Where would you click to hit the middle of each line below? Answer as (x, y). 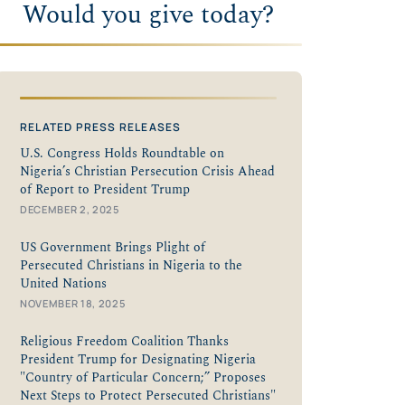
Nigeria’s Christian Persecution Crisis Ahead (147, 171)
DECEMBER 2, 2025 (70, 209)
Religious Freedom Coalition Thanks (124, 341)
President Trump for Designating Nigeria (138, 359)
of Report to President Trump (105, 189)
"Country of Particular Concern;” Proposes (143, 377)
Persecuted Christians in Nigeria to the (131, 265)
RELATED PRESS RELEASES (101, 127)
